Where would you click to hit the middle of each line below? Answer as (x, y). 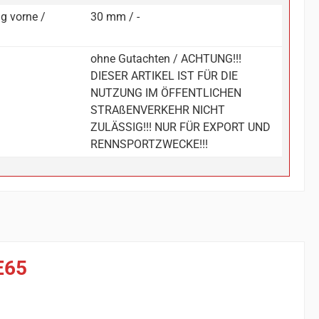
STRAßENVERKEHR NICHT (158, 110)
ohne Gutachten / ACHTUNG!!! (166, 59)
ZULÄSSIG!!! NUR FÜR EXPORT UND (181, 127)
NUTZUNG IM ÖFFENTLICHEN (166, 93)
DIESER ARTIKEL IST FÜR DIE (164, 76)
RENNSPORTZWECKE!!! (150, 145)
